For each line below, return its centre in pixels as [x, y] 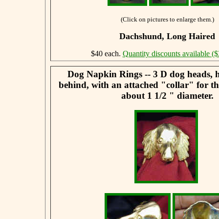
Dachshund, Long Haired [167, 36]
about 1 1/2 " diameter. [167, 95]
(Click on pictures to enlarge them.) [167, 19]
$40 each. [107, 53]
